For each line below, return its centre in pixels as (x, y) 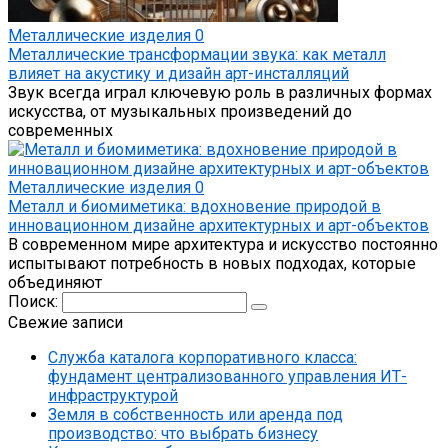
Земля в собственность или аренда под (195, 414)
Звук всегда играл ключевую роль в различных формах (220, 92)
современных (60, 130)
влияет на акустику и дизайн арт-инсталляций (178, 73)
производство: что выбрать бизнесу (183, 433)
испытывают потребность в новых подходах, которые (212, 263)
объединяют (55, 282)
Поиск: (35, 301)
